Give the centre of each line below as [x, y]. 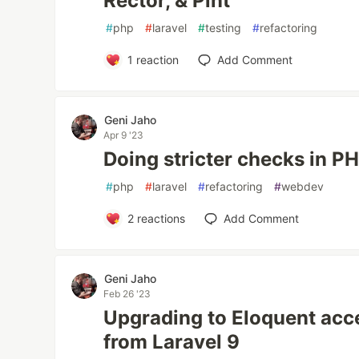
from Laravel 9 [172, 342]
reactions [159, 218]
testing [224, 28]
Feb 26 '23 [127, 294]
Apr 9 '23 [124, 135]
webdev [303, 186]
